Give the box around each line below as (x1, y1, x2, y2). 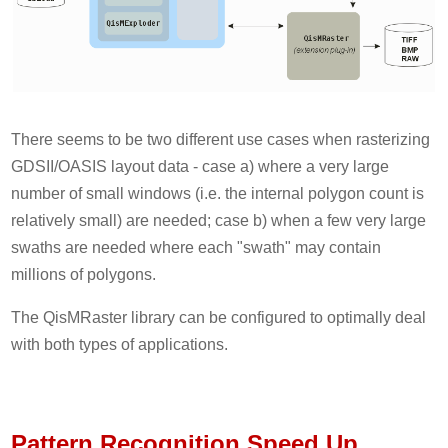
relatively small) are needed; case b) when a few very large (11, 211, 427, 229)
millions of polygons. (11, 265, 157, 283)
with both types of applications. (11, 335, 229, 353)
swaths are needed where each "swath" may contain (11, 238, 382, 256)
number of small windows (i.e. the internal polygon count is (11, 184, 425, 202)
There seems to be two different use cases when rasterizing (11, 130, 431, 148)
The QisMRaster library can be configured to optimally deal (11, 308, 427, 326)
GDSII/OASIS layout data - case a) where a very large (11, 157, 390, 175)
